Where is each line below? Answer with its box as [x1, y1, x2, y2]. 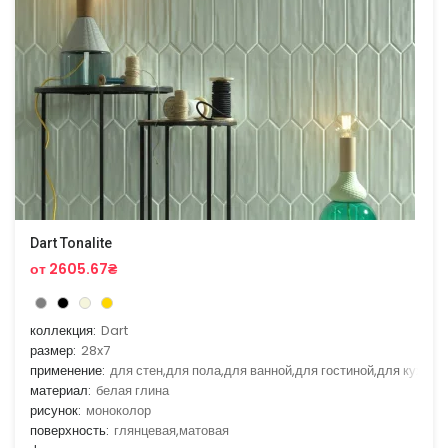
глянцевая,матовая [114, 421, 229, 441]
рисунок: [30, 401, 81, 421]
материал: [30, 381, 91, 401]
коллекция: [30, 321, 96, 341]
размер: [30, 341, 76, 361]
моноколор [86, 401, 151, 421]
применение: [30, 361, 105, 381]
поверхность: [30, 421, 109, 441]
